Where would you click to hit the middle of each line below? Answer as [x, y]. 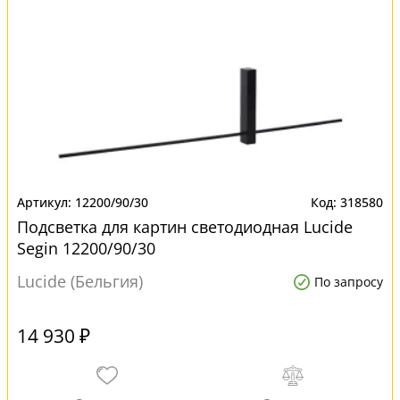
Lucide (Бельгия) [80, 281]
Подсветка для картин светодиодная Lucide [185, 227]
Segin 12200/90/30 [86, 248]
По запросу [349, 282]
